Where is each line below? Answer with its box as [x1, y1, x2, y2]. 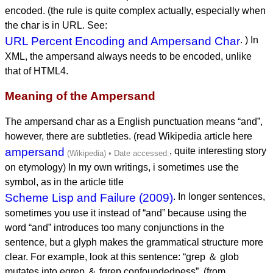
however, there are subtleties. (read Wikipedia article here [5, 130, 252, 141]
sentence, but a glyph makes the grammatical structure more [5, 236, 263, 247]
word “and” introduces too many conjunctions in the [5, 222, 224, 233]
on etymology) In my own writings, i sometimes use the [5, 161, 239, 172]
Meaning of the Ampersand [5, 90, 155, 103]
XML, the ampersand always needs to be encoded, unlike [5, 51, 252, 62]
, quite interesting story [169, 145, 266, 156]
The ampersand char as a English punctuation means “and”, [5, 116, 263, 127]
